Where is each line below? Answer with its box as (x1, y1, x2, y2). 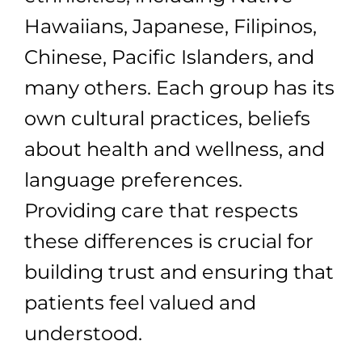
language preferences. (24, 167, 242, 192)
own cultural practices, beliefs (24, 106, 310, 130)
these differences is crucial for (24, 229, 314, 253)
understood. (24, 321, 142, 345)
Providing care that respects (24, 198, 298, 222)
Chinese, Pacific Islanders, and (24, 44, 314, 69)
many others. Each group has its (24, 75, 335, 99)
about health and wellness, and (24, 137, 325, 161)
